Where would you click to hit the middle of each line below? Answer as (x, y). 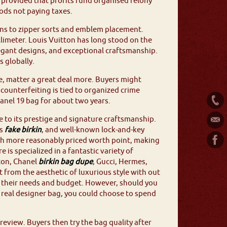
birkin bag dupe (66, 162)
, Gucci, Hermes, (120, 162)
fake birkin (23, 130)
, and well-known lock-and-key (93, 130)
